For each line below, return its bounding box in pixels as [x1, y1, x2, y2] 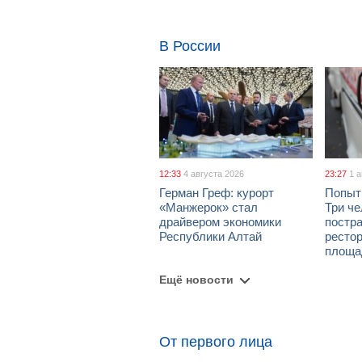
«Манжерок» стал [159, 200, 258, 214]
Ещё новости [159, 273, 234, 286]
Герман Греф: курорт [159, 186, 274, 200]
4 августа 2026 [183, 169, 244, 179]
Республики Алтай [159, 229, 262, 243]
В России [159, 38, 221, 54]
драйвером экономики [159, 215, 281, 229]
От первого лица [159, 334, 272, 350]
